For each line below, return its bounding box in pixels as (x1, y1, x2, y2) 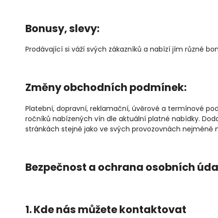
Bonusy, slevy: (25, 21, 100, 36)
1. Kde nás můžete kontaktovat (25, 202, 186, 217)
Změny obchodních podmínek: (25, 80, 187, 95)
